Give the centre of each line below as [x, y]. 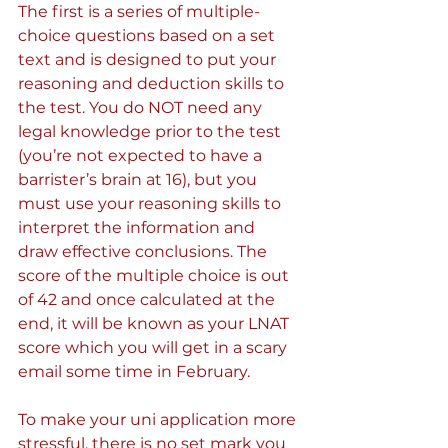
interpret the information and [138, 227]
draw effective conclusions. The [144, 251]
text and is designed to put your [149, 59]
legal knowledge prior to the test [151, 131]
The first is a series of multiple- [139, 11]
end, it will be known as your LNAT [155, 323]
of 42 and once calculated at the [148, 299]
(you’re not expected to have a [142, 155]
